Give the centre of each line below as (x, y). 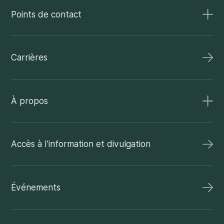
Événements (35, 187)
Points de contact (46, 14)
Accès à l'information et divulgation (80, 144)
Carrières (29, 57)
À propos (29, 100)
